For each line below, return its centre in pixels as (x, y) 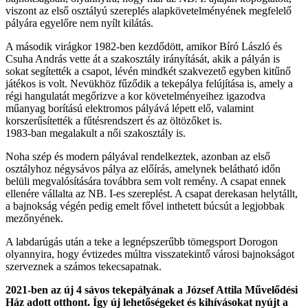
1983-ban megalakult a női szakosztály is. (96, 133)
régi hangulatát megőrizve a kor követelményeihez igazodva (135, 96)
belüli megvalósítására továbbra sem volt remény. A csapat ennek (146, 181)
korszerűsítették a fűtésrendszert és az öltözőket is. (114, 120)
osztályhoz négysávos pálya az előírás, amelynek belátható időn (143, 168)
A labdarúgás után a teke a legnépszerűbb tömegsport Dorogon (142, 241)
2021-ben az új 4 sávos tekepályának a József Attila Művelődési (152, 289)
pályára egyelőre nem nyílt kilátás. (79, 23)
